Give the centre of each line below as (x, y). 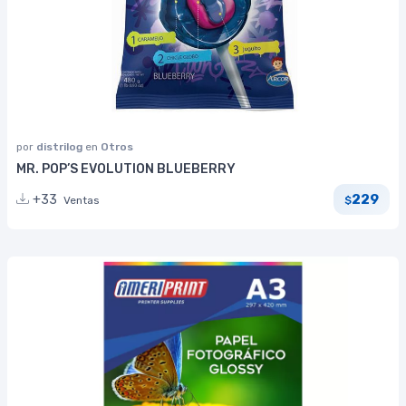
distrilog (61, 147)
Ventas (82, 200)
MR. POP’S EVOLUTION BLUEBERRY (126, 169)
